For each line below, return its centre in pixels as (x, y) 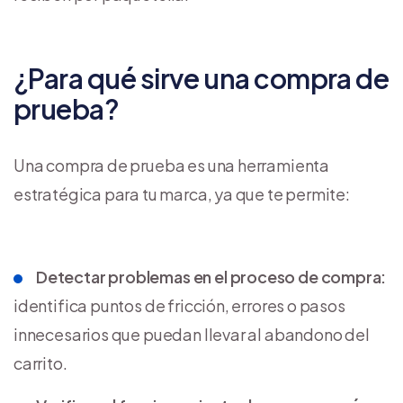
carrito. (40, 363)
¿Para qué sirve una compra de (201, 78)
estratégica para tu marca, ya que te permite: (182, 193)
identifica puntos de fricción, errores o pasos (179, 305)
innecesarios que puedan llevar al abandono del (192, 334)
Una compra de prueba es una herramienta (171, 165)
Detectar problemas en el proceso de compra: (211, 276)
